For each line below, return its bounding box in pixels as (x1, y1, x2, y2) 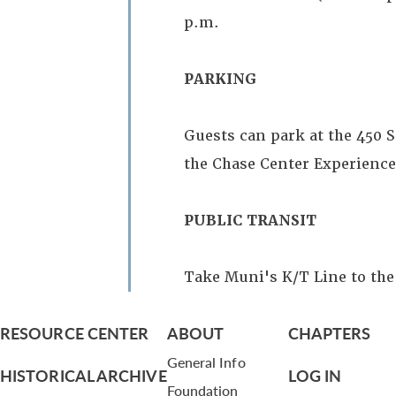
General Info (166, 352, 246, 372)
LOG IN (287, 364, 342, 386)
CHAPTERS (287, 322, 371, 344)
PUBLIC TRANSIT (184, 211, 316, 230)
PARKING (184, 70, 256, 88)
